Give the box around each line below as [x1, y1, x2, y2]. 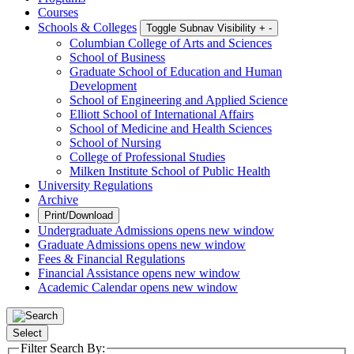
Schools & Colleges [38, 20, 137, 34]
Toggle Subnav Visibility [146, 21, 256, 34]
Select [13, 326, 42, 339]
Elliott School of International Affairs [70, 107, 254, 121]
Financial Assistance [38, 265, 142, 280]
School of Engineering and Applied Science [70, 92, 288, 107]
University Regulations [38, 178, 153, 192]
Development [70, 78, 137, 92]
